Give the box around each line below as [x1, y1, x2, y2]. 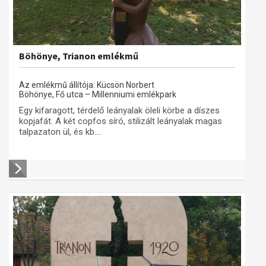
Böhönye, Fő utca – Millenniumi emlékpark [19, 90, 176, 99]
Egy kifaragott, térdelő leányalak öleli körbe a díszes [19, 105, 220, 116]
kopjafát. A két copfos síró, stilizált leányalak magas [19, 116, 222, 126]
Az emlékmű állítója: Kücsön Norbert [19, 80, 154, 90]
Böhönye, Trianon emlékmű [19, 50, 138, 62]
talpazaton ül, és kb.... [19, 126, 102, 137]
